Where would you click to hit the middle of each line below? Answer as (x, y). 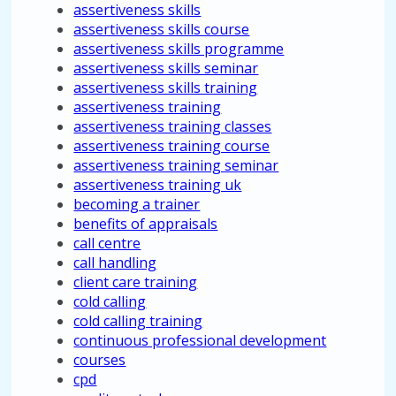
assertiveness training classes (173, 126)
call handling (115, 263)
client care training (136, 282)
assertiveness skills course (162, 29)
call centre (107, 243)
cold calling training (138, 321)
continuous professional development (200, 340)
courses (100, 360)
